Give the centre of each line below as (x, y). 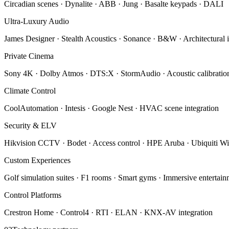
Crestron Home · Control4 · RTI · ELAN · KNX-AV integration (108, 212)
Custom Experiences (37, 160)
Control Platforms (33, 195)
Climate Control (30, 90)
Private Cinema (29, 56)
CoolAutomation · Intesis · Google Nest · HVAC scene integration (111, 108)
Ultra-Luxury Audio (37, 21)
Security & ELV (30, 125)
